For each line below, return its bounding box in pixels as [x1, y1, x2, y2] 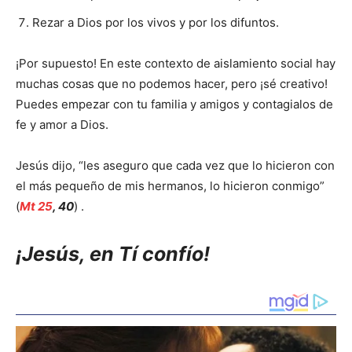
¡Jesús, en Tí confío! [16, 242, 210, 266]
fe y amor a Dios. [16, 117, 108, 133]
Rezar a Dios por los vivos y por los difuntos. [32, 15, 279, 31]
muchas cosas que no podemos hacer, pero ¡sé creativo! [16, 76, 328, 92]
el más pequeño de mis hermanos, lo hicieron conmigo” [16, 178, 324, 194]
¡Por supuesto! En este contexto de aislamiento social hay [16, 56, 335, 71]
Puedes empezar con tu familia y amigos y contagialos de [16, 97, 333, 112]
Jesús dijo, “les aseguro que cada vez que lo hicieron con [16, 158, 335, 174]
